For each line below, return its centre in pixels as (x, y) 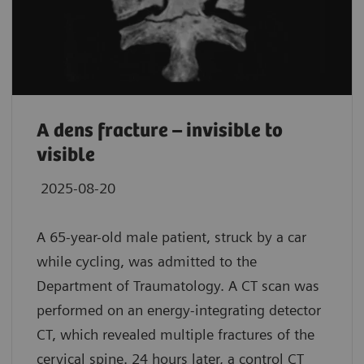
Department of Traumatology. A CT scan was (178, 285)
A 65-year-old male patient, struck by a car (171, 236)
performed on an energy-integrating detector (179, 310)
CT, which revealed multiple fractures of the (175, 334)
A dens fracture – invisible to (160, 131)
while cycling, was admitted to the (147, 261)
